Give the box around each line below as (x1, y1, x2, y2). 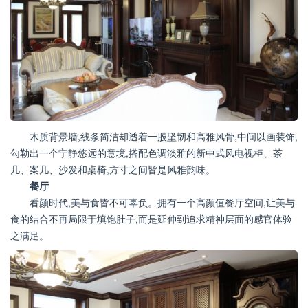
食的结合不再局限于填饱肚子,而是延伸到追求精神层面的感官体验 (10, 211, 292, 225)
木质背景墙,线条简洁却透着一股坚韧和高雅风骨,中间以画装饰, (30, 129, 298, 143)
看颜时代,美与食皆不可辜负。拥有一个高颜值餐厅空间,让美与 (30, 195, 295, 209)
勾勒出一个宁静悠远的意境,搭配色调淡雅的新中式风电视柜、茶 (10, 145, 283, 159)
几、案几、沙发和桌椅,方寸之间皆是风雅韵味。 (10, 162, 215, 176)
